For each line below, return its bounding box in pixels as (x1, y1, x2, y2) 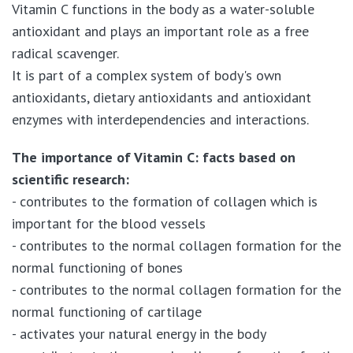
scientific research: (12, 169, 129, 188)
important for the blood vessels (12, 214, 206, 232)
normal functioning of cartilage (12, 302, 202, 321)
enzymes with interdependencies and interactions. (12, 110, 309, 128)
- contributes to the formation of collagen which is (12, 191, 318, 210)
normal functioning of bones (12, 258, 183, 277)
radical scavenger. (12, 43, 119, 62)
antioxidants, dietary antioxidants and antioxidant (12, 87, 311, 106)
